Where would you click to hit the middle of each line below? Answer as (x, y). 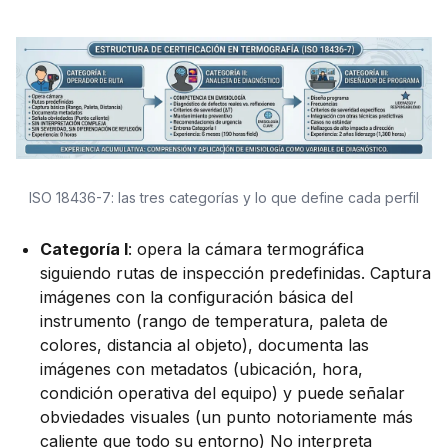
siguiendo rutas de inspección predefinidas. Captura (235, 273)
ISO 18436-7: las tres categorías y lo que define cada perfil (224, 198)
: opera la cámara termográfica (246, 249)
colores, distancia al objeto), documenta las (204, 345)
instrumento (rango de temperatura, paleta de (214, 321)
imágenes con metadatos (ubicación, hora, (201, 369)
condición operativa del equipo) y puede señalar (222, 393)
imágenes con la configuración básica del (196, 297)
